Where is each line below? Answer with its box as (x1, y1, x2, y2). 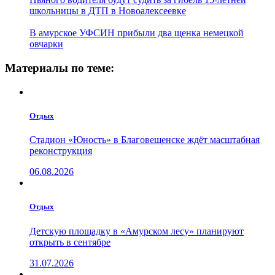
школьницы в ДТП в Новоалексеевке (29, 6, 186, 17)
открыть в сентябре (29, 236, 110, 247)
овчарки (29, 39, 63, 50)
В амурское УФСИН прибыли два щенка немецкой (29, 28, 244, 39)
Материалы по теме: (5, 61, 114, 75)
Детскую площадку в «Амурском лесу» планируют (29, 225, 244, 236)
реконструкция (29, 145, 92, 157)
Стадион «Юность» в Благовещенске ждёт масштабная (29, 134, 260, 145)
